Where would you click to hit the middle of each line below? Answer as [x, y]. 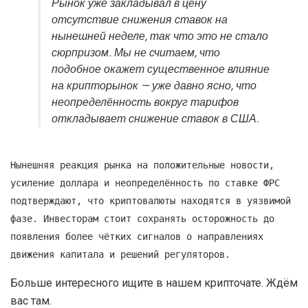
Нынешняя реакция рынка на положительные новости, [142, 165]
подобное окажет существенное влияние [161, 69]
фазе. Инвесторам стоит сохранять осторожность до [142, 218]
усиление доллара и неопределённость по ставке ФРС [145, 183]
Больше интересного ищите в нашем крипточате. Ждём [154, 283]
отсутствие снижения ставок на [140, 20]
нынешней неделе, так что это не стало [160, 36]
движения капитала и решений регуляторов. [120, 254]
